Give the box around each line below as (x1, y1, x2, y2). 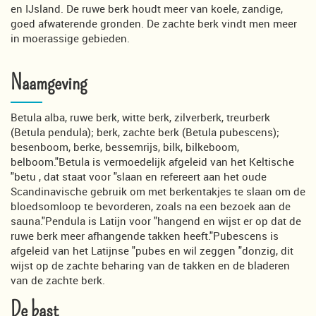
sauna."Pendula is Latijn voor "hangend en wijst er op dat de (11, 213, 301, 228)
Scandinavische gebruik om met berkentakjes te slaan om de (11, 183, 305, 198)
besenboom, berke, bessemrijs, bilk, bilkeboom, (11, 139, 239, 154)
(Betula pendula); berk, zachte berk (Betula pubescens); (11, 124, 279, 139)
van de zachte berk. (11, 272, 105, 287)
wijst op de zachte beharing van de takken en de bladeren (11, 257, 290, 272)
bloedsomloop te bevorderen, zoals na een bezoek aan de (11, 198, 291, 213)
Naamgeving (11, 69, 87, 96)
